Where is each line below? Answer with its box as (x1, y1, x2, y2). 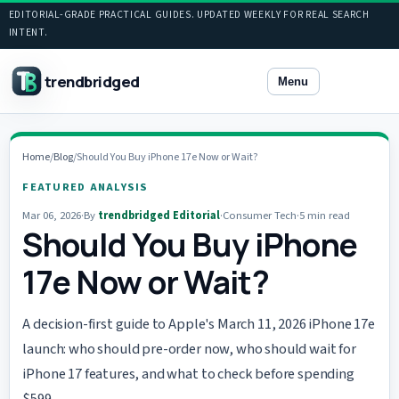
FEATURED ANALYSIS (22, 178, 149, 195)
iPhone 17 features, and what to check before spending (22, 362, 354, 385)
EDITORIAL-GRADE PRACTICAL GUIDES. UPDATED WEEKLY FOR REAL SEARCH (8, 7, 370, 23)
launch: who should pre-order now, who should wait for (22, 338, 356, 360)
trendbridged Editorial (98, 208, 221, 224)
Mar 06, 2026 (22, 208, 82, 224)
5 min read (299, 208, 351, 224)
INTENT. (8, 25, 48, 41)
